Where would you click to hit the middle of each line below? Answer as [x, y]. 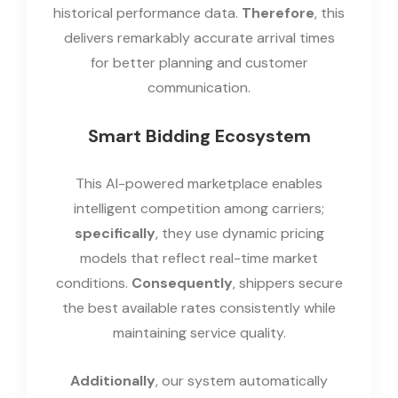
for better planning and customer [199, 62]
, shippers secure [287, 283]
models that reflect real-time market [199, 258]
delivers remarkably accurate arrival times [199, 37]
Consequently [182, 283]
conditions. [93, 283]
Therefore [278, 12]
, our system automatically [242, 380]
